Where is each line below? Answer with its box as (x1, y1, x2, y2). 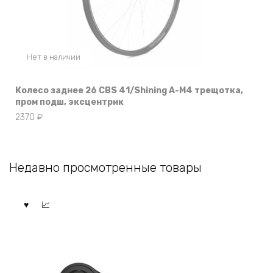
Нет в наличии (26, 52, 80, 62)
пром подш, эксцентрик (15, 97, 124, 108)
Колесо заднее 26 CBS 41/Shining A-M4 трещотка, (15, 85, 243, 96)
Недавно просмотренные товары (9, 160, 202, 175)
